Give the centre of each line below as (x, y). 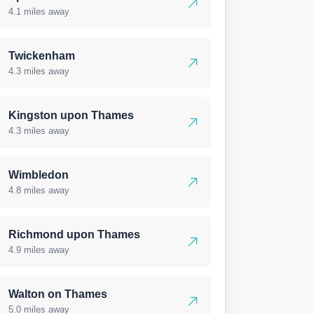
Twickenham (42, 56)
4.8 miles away (39, 190)
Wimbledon (39, 175)
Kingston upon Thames (71, 115)
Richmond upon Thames (74, 234)
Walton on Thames (58, 294)
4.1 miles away (39, 12)
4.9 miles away (39, 250)
